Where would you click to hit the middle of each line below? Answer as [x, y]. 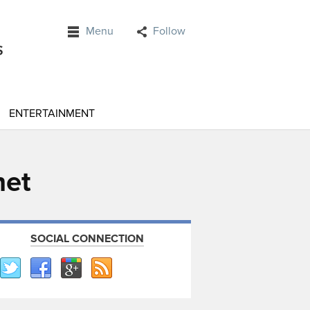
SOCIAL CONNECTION [87, 239]
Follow [169, 31]
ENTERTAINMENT [52, 113]
